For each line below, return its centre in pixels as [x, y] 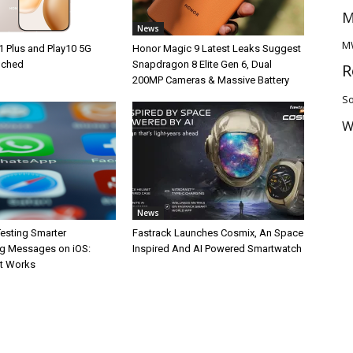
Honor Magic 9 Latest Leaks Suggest [217, 48]
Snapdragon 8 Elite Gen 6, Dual [202, 64]
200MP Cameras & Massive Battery [211, 80]
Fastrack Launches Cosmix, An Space [218, 233]
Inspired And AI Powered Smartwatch [217, 249]
